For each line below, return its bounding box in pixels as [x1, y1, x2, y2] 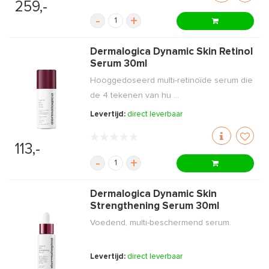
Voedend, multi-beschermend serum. [90, 219, 232, 227]
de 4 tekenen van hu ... [90, 91, 180, 100]
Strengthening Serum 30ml [90, 201, 220, 211]
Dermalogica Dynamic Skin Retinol [90, 47, 253, 57]
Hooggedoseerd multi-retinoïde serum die [90, 76, 253, 85]
